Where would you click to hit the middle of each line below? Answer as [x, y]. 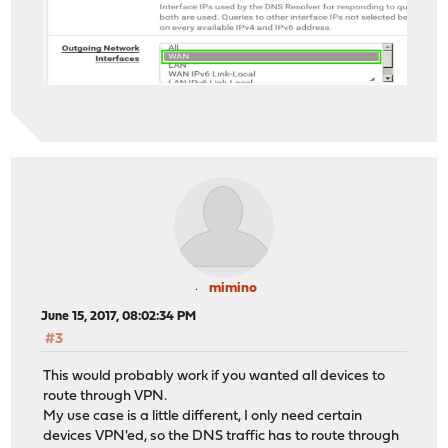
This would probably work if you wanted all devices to [214, 376]
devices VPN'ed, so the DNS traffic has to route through [221, 436]
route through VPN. [105, 396]
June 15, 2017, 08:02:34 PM [119, 317]
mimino [233, 289]
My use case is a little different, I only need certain [203, 416]
